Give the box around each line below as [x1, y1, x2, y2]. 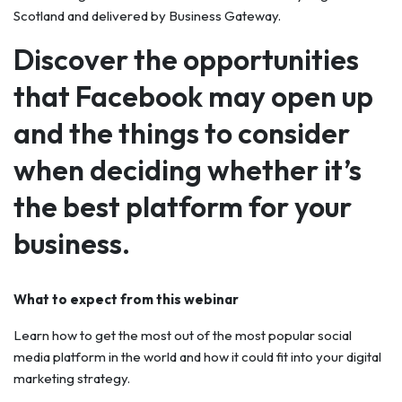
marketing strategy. [13, 370, 130, 387]
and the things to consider [13, 115, 350, 151]
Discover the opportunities [13, 41, 359, 77]
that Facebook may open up [13, 78, 373, 114]
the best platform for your [13, 188, 352, 224]
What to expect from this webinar [13, 291, 239, 308]
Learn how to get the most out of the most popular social [13, 327, 352, 344]
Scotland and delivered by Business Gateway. [13, 7, 281, 24]
